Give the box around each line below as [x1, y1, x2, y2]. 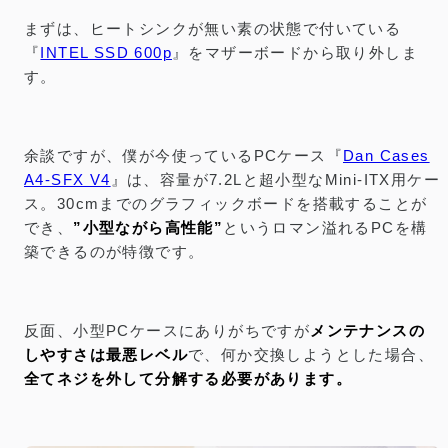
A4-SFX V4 [24, 171, 111, 188]
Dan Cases [343, 147, 430, 164]
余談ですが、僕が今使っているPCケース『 [24, 147, 343, 164]
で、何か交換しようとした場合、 [188, 346, 434, 363]
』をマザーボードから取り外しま [172, 44, 419, 61]
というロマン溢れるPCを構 [223, 219, 428, 236]
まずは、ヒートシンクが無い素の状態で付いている [24, 20, 402, 37]
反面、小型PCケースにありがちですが [24, 322, 311, 339]
